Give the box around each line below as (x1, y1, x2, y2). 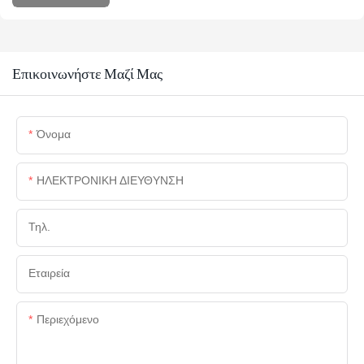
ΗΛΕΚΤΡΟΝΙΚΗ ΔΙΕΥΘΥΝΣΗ (37, 173, 184, 187)
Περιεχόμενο (37, 312, 99, 326)
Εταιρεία (28, 266, 70, 279)
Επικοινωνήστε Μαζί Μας (12, 64, 162, 82)
